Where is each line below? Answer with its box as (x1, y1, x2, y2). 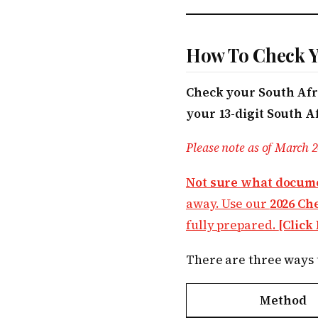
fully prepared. (186, 216, 279, 234)
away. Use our (186, 194, 270, 212)
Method (260, 292, 307, 309)
